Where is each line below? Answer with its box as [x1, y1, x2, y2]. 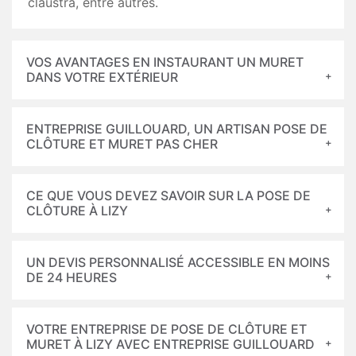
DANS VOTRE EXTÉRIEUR [26, 69, 178, 85]
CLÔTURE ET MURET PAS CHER [26, 136, 218, 152]
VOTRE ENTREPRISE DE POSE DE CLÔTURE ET [26, 321, 307, 337]
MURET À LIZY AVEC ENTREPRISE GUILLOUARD [26, 336, 315, 352]
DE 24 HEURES [26, 269, 117, 285]
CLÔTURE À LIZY [26, 203, 128, 219]
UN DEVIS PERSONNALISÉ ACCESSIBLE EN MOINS [26, 254, 330, 270]
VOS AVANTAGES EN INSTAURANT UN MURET [26, 54, 304, 70]
